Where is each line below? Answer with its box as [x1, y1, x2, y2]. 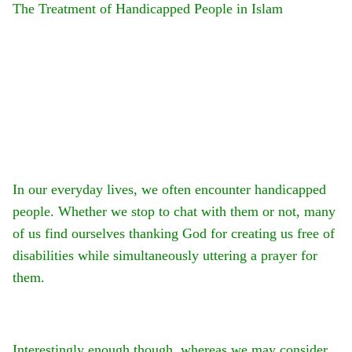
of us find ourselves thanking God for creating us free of [13, 225, 335, 242]
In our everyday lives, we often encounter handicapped [13, 181, 326, 198]
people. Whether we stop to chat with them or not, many [13, 203, 335, 220]
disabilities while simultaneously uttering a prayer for [13, 247, 317, 264]
